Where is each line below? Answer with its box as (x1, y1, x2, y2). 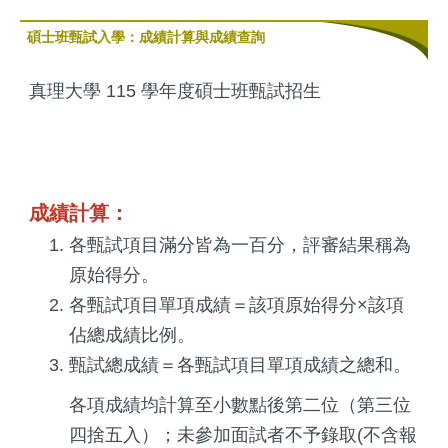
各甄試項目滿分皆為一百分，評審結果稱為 (69, 234, 411, 255)
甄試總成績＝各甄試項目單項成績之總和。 (69, 354, 411, 375)
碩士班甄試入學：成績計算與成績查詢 (27, 28, 265, 45)
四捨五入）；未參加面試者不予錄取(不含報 (69, 424, 417, 445)
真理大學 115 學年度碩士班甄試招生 (29, 80, 321, 101)
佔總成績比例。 (69, 324, 195, 345)
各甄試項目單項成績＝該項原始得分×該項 (69, 294, 404, 315)
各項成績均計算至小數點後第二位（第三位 (69, 394, 411, 415)
